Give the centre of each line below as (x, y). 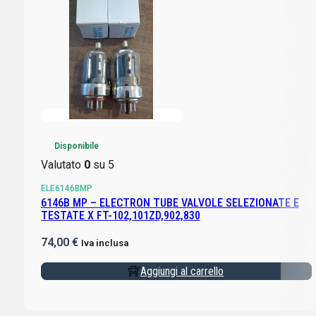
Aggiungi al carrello (182, 271)
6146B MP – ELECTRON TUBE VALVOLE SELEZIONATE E (170, 202)
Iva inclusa (104, 243)
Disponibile (76, 146)
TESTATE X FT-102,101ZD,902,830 (120, 215)
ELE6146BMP (66, 188)
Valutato (62, 164)
